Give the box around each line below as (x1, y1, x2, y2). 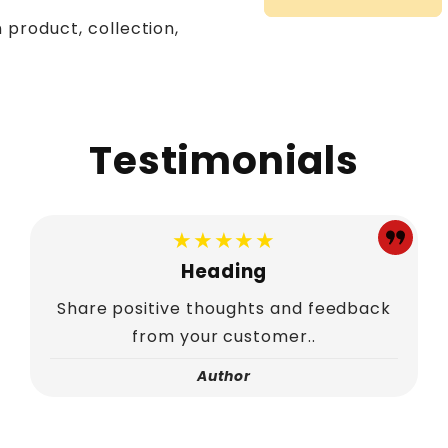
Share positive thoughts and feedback (56, 296, 392, 320)
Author (196, 366, 252, 387)
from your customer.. (131, 324, 317, 348)
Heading (180, 257, 268, 285)
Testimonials (89, 133, 359, 189)
